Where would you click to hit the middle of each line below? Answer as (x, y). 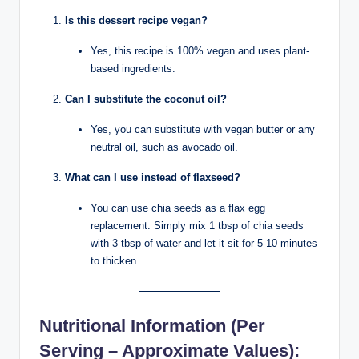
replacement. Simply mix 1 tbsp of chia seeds (197, 226)
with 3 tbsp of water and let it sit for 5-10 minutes (204, 244)
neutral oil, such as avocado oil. (164, 147)
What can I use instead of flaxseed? (153, 178)
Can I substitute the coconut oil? (146, 99)
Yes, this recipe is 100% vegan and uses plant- (200, 51)
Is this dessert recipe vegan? (136, 21)
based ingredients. (133, 69)
